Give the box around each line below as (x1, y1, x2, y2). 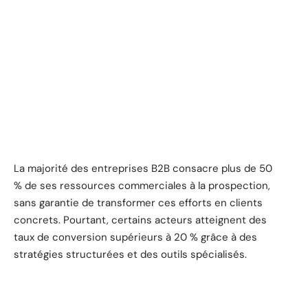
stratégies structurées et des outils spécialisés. (14, 247, 247, 261)
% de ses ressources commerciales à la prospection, (14, 178, 270, 192)
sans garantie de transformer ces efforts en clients (14, 195, 263, 210)
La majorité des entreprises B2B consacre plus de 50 (14, 161, 272, 175)
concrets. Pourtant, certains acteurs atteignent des (14, 212, 267, 227)
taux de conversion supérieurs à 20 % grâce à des (14, 230, 257, 244)
